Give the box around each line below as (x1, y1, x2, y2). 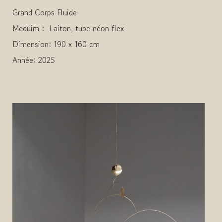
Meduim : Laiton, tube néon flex (12, 22, 124, 34)
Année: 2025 (12, 54, 55, 66)
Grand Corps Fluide (12, 6, 77, 18)
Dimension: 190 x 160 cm (12, 38, 100, 50)
